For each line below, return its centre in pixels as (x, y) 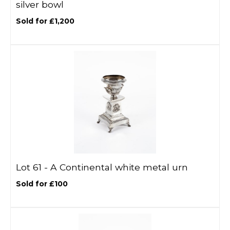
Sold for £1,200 (45, 21)
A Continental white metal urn (119, 167)
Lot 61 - (33, 167)
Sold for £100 (42, 184)
